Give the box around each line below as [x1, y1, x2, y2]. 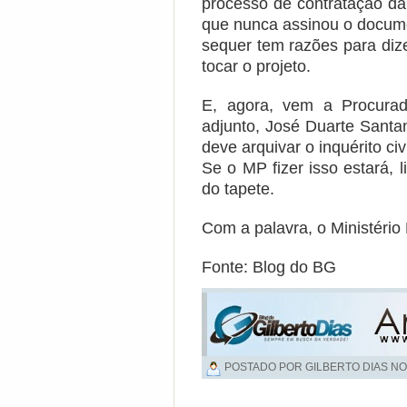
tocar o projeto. [202, 57, 311, 75]
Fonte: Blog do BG [202, 258, 336, 276]
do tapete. [202, 180, 274, 198]
